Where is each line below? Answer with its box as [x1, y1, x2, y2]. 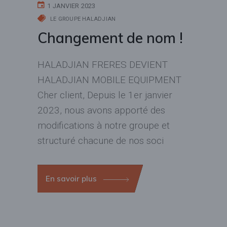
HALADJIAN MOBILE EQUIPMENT [37, 74, 181, 86]
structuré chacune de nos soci [37, 135, 164, 147]
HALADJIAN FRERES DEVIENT [37, 59, 168, 71]
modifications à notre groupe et [37, 120, 170, 132]
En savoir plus [46, 174, 99, 184]
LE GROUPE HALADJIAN [50, 16, 116, 23]
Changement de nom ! [37, 29, 183, 47]
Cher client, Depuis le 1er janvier [37, 89, 172, 101]
